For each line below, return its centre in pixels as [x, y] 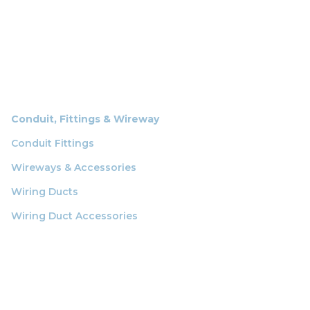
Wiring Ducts [45, 191]
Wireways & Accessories [74, 167]
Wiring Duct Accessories [74, 216]
